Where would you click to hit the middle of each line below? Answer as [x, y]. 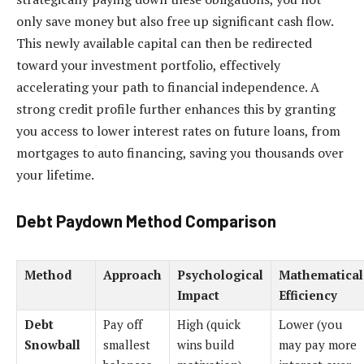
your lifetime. [55, 175]
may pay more [318, 344]
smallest [127, 344]
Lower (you [311, 324]
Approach [132, 274]
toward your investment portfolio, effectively [148, 65]
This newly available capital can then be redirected [164, 43]
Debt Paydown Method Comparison [146, 221]
